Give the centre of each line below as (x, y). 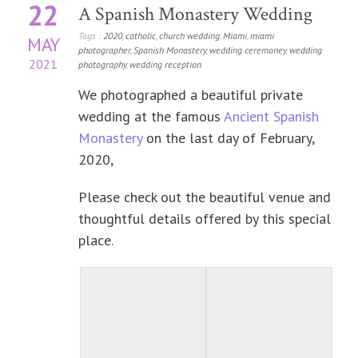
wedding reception (165, 64)
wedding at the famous (149, 116)
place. (96, 240)
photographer (104, 50)
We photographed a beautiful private (191, 95)
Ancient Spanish (270, 116)
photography (102, 64)
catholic (141, 36)
